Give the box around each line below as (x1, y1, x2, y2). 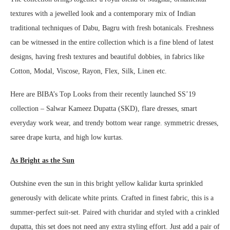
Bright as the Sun (20, 157, 74, 165)
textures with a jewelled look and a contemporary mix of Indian (10, 10, 196, 18)
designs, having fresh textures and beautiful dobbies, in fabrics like (10, 53, 204, 61)
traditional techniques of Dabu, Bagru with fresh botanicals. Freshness (10, 24, 214, 32)
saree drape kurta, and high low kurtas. (10, 133, 123, 142)
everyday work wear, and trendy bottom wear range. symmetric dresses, (10, 119, 219, 127)
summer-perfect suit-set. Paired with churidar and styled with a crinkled (10, 208, 219, 217)
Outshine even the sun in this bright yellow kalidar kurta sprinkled (10, 180, 203, 188)
